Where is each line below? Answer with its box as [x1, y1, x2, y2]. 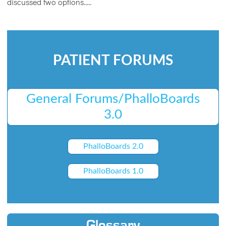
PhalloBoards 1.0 [83, 167, 143, 176]
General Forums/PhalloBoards [26, 92, 200, 106]
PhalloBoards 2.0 [83, 142, 143, 151]
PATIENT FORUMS [53, 53, 173, 68]
